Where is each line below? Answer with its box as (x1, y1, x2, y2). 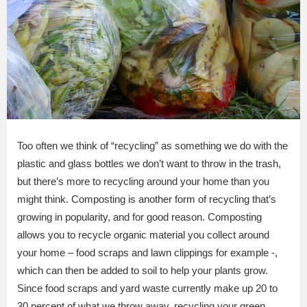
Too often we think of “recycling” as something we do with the (17, 139, 288, 151)
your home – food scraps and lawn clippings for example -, (17, 246, 278, 258)
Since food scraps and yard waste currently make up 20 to (17, 282, 278, 294)
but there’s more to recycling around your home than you (17, 175, 269, 187)
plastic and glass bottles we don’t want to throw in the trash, (17, 157, 281, 169)
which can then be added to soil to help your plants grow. (17, 264, 268, 276)
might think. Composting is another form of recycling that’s (17, 193, 276, 205)
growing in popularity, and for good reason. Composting (17, 210, 262, 223)
